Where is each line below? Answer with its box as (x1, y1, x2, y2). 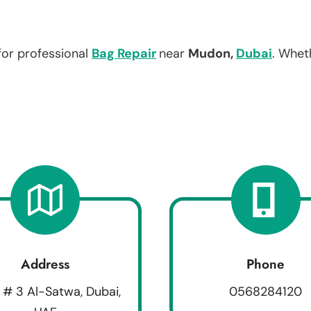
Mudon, (188, 44, 236, 62)
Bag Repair (92, 44, 156, 62)
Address (21, 254, 70, 274)
